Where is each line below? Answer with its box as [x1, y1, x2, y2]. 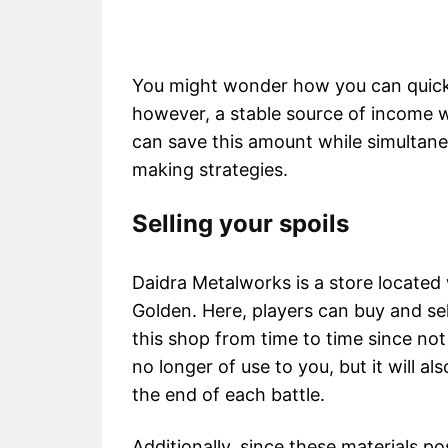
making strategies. [132, 158, 288, 180]
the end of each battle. [132, 383, 325, 405]
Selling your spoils [132, 208, 349, 238]
